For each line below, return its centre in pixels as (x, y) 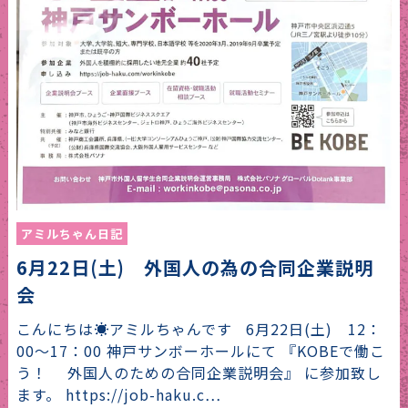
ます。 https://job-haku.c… (118, 394)
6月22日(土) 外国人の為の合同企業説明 (194, 267)
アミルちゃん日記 (71, 233)
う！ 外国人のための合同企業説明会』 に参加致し (199, 372)
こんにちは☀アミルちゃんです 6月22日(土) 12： (199, 328)
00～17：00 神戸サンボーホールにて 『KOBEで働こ (200, 350)
